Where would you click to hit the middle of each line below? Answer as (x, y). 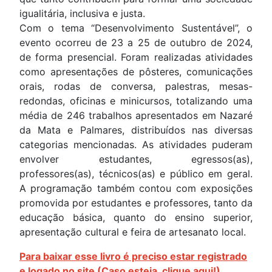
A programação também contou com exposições (136, 188)
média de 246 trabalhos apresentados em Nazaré (136, 115)
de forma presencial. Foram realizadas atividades (136, 57)
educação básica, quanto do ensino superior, (136, 217)
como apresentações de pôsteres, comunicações (136, 71)
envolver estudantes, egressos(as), (136, 159)
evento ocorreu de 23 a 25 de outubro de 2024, (136, 42)
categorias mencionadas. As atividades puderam (136, 144)
